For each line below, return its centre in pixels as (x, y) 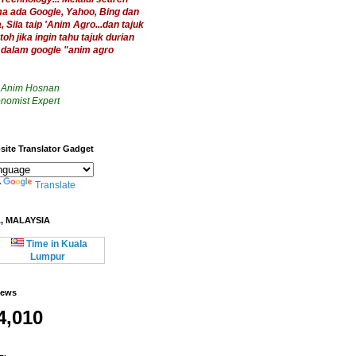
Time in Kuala (56, 244)
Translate (55, 185)
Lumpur (48, 257)
